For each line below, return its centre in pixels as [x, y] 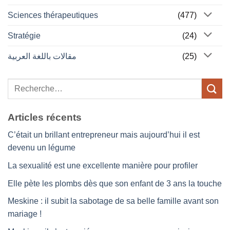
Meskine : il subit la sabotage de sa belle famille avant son [113, 201]
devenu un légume [42, 148]
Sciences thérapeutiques [53, 15]
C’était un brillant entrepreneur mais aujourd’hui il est [104, 135]
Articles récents [45, 117]
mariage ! [25, 214]
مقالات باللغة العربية [42, 56]
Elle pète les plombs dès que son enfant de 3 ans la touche [115, 183]
